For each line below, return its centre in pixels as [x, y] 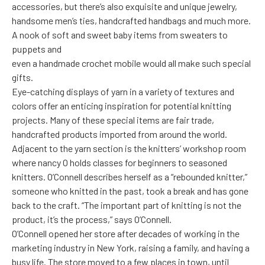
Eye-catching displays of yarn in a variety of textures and [123, 92]
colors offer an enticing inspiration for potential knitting [122, 106]
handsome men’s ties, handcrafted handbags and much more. [131, 21]
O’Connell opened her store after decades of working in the [126, 234]
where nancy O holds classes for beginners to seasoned [119, 163]
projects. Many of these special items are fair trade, [113, 120]
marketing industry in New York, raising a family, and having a [131, 248]
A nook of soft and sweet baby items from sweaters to [120, 35]
